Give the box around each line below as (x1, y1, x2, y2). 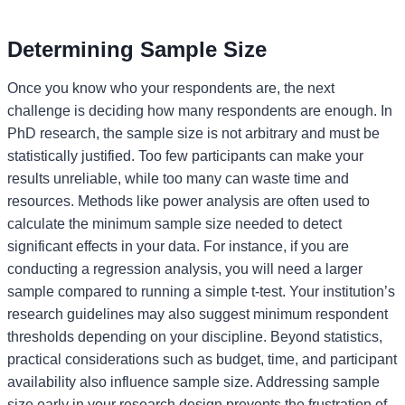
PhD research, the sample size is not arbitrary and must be (7, 125, 380, 141)
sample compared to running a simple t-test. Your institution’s (7, 283, 395, 299)
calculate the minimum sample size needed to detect (7, 215, 342, 231)
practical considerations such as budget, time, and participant (7, 351, 397, 367)
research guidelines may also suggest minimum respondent (7, 306, 388, 322)
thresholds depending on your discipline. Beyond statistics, (7, 328, 382, 344)
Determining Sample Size (7, 36, 267, 61)
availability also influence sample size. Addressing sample (7, 373, 380, 390)
